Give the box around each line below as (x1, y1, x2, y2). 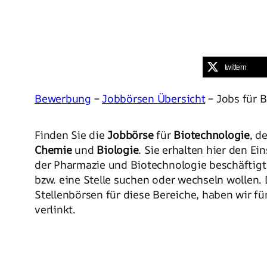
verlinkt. (35, 201, 76, 216)
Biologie (97, 142, 139, 157)
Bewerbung (35, 91, 91, 105)
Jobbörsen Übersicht (102, 91, 206, 105)
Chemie (35, 142, 72, 157)
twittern (224, 63, 247, 72)
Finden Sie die (35, 127, 108, 142)
